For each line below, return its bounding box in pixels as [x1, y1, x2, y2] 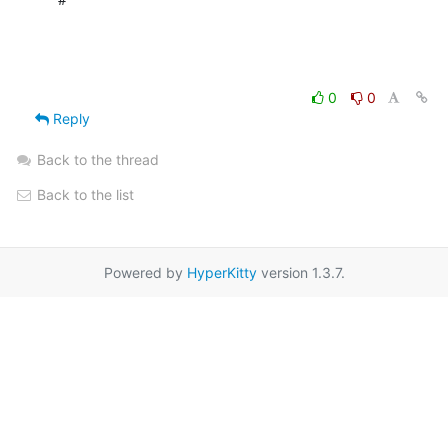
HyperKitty [186, 263, 257, 281]
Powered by [103, 263, 187, 281]
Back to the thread [37, 150, 159, 168]
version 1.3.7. [256, 263, 345, 281]
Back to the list [33, 185, 134, 203]
